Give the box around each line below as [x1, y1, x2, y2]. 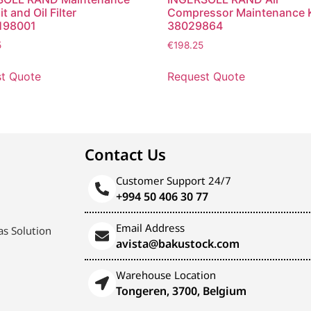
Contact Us [85, 144, 166, 165]
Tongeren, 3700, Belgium [116, 283, 246, 299]
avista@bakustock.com [116, 235, 239, 251]
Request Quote [167, 69, 245, 83]
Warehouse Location [116, 267, 216, 282]
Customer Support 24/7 [116, 173, 231, 187]
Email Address [116, 220, 185, 235]
